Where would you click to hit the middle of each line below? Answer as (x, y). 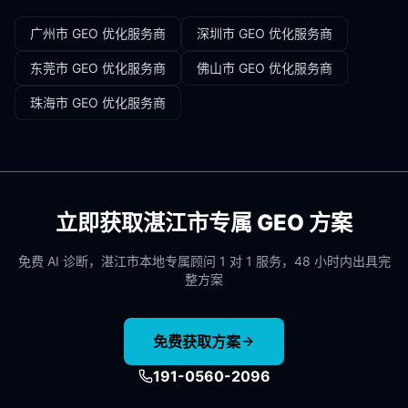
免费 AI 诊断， (59, 261)
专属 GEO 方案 (280, 223)
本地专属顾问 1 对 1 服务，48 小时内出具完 (265, 261)
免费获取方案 (197, 342)
